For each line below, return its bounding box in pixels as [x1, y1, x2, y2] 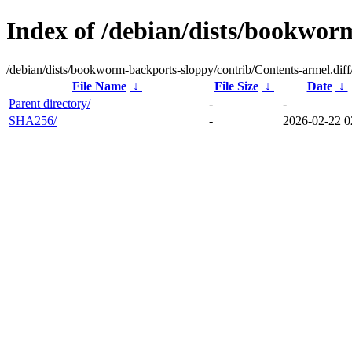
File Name [72, 79, 126, 93]
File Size [214, 79, 258, 93]
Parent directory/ [9, 96, 90, 110]
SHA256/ [9, 113, 57, 127]
